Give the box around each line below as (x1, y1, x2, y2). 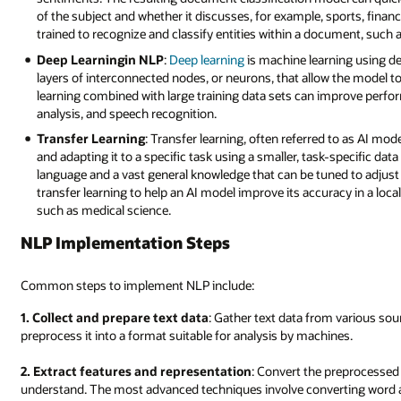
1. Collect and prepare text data (21, 308, 209, 326)
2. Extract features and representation (21, 362, 252, 380)
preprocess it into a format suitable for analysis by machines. (21, 326, 354, 344)
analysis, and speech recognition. (37, 104, 218, 122)
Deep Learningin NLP (37, 50, 165, 68)
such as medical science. (37, 201, 172, 219)
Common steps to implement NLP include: (21, 277, 255, 294)
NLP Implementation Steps (21, 232, 231, 254)
